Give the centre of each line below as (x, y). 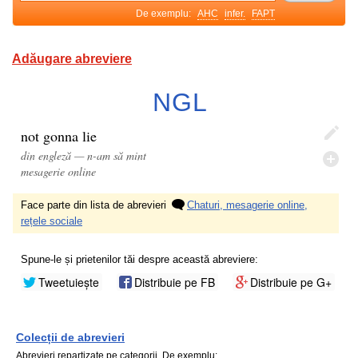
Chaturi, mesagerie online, (247, 205)
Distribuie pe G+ (291, 282)
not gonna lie (59, 136)
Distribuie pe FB (175, 282)
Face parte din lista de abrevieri (95, 205)
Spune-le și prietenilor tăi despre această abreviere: (139, 259)
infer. (235, 14)
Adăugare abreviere (72, 59)
